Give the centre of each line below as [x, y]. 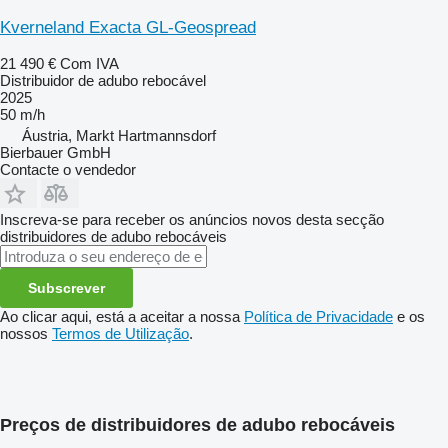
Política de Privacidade [318, 316]
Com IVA [89, 63]
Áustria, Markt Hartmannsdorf [119, 135]
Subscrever [66, 287]
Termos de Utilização [120, 333]
